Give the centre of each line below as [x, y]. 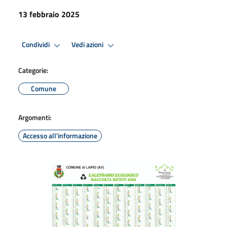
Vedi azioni [88, 45]
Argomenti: [35, 117]
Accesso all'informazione [60, 135]
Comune [44, 88]
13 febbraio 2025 [49, 14]
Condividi [36, 45]
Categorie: [33, 70]
